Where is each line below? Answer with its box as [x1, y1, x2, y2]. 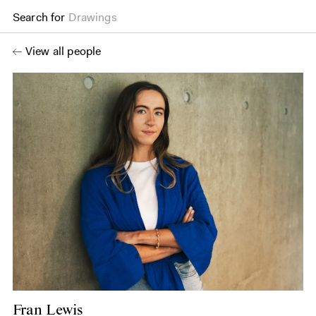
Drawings [68, 10, 117, 25]
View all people [25, 44, 102, 59]
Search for [13, 10, 66, 25]
